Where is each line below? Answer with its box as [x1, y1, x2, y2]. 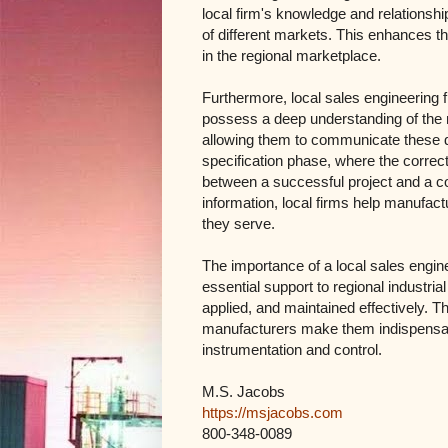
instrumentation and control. [202, 340, 382, 358]
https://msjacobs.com [202, 403, 343, 421]
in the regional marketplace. [202, 46, 381, 64]
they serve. [202, 214, 275, 232]
